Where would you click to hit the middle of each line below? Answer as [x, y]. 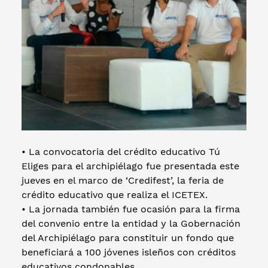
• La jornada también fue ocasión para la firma [131, 209]
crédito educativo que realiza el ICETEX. [115, 194]
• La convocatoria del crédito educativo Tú [121, 151]
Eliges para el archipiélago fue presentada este [130, 166]
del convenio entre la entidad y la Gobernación [131, 223]
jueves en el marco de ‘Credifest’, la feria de [123, 180]
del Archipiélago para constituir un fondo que [128, 237]
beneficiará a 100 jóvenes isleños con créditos [129, 252]
